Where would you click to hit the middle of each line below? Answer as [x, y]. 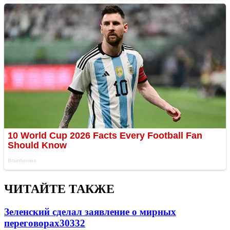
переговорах [32, 223]
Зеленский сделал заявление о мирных [90, 212]
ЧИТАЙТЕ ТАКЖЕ [59, 189]
